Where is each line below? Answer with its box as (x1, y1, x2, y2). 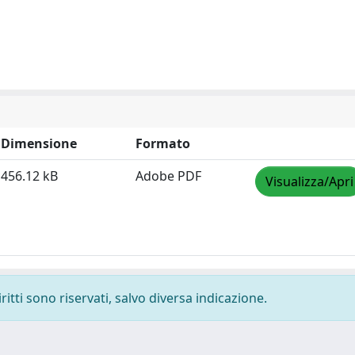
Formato (136, 135, 190, 152)
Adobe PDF (136, 167, 201, 185)
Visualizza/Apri (265, 173, 353, 190)
